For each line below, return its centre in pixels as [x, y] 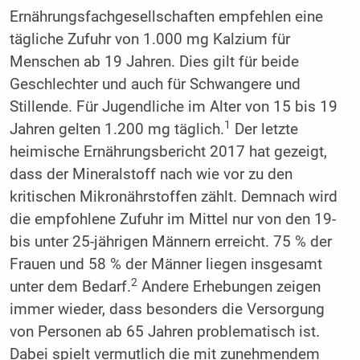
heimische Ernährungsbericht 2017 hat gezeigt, [168, 152]
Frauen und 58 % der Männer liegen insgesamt [166, 265]
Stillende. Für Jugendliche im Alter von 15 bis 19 [173, 107]
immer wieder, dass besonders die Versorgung [167, 310]
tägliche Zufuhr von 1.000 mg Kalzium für [149, 40]
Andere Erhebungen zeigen [229, 287]
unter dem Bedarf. [70, 287]
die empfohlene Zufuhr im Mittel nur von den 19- [172, 220]
